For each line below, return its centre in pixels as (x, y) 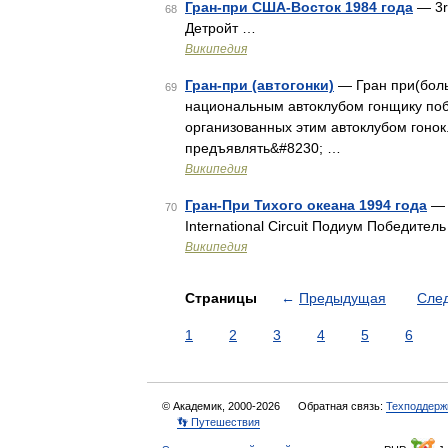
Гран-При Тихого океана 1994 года (306, 205)
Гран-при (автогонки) (259, 85)
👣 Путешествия (218, 422)
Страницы (223, 298)
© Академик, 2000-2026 (222, 406)
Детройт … (220, 28)
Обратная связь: (342, 406)
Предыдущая (342, 298)
